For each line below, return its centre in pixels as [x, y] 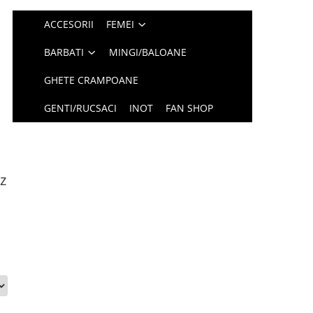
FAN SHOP [190, 108]
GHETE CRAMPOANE [92, 80]
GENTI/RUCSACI [81, 108]
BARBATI [64, 52]
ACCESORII [69, 24]
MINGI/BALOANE [148, 52]
